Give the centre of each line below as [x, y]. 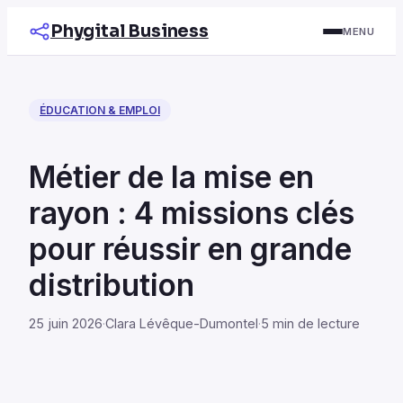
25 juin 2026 [66, 323]
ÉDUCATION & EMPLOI [100, 110]
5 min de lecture [310, 323]
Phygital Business [130, 31]
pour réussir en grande [190, 248]
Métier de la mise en [171, 176]
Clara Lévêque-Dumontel [182, 323]
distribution [112, 284]
